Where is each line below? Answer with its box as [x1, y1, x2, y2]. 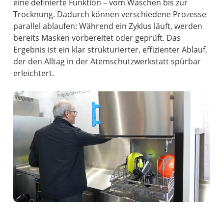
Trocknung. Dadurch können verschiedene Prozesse [13, 8, 207, 20]
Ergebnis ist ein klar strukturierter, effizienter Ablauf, [13, 44, 208, 55]
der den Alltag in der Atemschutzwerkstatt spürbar [13, 55, 201, 67]
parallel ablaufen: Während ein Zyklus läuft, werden [13, 20, 203, 31]
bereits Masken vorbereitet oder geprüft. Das [13, 32, 181, 43]
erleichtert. [13, 67, 55, 79]
